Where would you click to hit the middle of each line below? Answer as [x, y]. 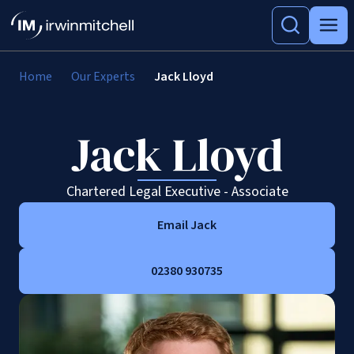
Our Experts [103, 77]
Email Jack [186, 225]
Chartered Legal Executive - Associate [177, 192]
